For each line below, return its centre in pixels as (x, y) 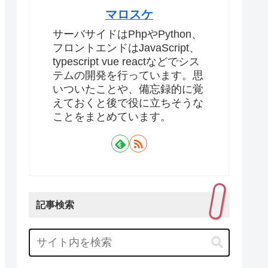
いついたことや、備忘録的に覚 (128, 89)
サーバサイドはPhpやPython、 (127, 34)
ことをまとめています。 (112, 117)
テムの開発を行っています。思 (128, 76)
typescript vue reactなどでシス (126, 62)
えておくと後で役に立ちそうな (128, 103)
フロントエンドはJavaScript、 (126, 48)
